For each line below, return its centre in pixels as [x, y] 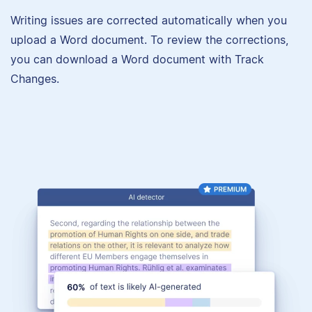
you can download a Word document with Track [137, 60]
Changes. [35, 79]
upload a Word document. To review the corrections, [149, 40]
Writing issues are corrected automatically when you [149, 21]
